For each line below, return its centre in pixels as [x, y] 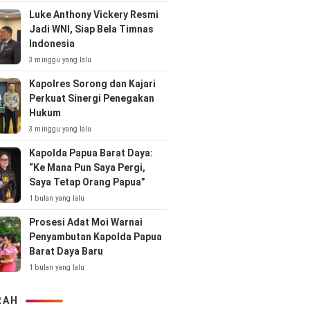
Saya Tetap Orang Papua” [87, 182]
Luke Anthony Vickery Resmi [93, 15]
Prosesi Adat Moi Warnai [85, 222]
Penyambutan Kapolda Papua [95, 237]
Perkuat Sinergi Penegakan [91, 98]
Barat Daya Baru [66, 251]
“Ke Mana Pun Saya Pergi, [87, 167]
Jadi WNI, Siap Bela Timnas [91, 29]
